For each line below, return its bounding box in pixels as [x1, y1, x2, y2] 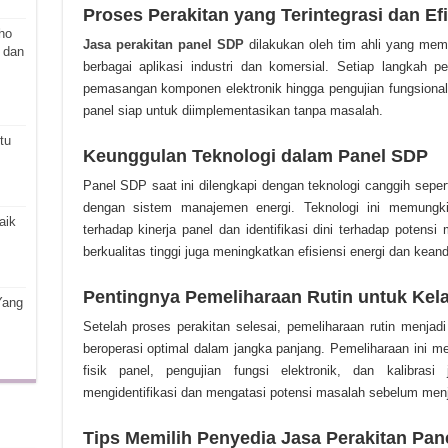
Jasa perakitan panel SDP [82, 37, 244, 52]
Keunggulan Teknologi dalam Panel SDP [82, 146, 428, 166]
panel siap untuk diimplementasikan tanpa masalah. [82, 103, 383, 118]
